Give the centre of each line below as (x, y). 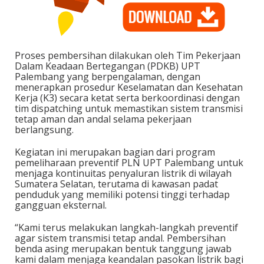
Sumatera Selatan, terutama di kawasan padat (116, 184)
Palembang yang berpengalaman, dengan (108, 76)
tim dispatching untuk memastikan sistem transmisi (129, 108)
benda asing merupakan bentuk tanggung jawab (123, 248)
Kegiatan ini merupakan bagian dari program (115, 152)
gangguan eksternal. (61, 205)
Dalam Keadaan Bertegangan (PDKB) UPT (108, 66)
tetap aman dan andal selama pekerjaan (103, 119)
